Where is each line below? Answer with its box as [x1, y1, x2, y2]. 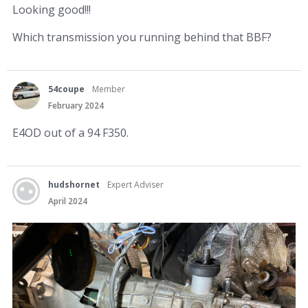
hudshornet [48, 178, 100, 190]
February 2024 [48, 99, 104, 111]
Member [92, 82, 125, 95]
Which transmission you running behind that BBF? [12, 29, 272, 45]
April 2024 [48, 195, 87, 207]
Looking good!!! [12, 1, 91, 17]
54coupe [48, 82, 85, 95]
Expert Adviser [107, 178, 164, 190]
